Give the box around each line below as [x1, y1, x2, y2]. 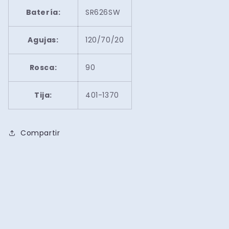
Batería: [26, 7, 61, 18]
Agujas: [28, 35, 59, 45]
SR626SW [85, 7, 121, 18]
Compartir [20, 127, 60, 138]
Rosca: [29, 62, 57, 73]
